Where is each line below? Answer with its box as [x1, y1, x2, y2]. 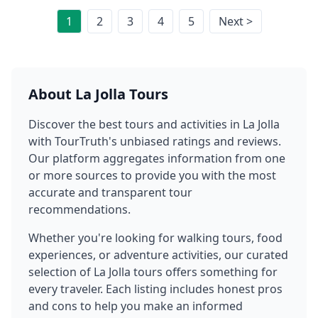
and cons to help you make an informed [28, 298, 243, 314]
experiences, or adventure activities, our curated [28, 247, 288, 263]
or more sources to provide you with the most [28, 168, 276, 184]
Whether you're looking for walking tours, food [28, 230, 283, 246]
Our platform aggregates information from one [28, 150, 285, 167]
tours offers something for [131, 264, 278, 280]
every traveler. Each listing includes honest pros [28, 281, 283, 297]
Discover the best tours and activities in [28, 116, 243, 133]
